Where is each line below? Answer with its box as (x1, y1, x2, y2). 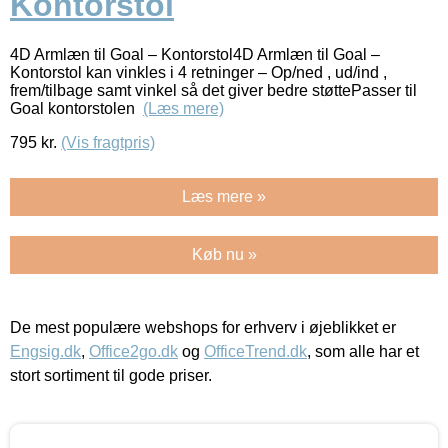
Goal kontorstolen (10, 99, 143, 117)
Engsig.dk (10, 342, 81, 360)
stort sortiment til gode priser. (10, 366, 212, 384)
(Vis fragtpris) (61, 133, 155, 151)
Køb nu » (191, 245, 257, 263)
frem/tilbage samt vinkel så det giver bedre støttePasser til (10, 81, 417, 99)
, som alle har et (307, 342, 419, 360)
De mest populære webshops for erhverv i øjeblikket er (10, 318, 396, 336)
